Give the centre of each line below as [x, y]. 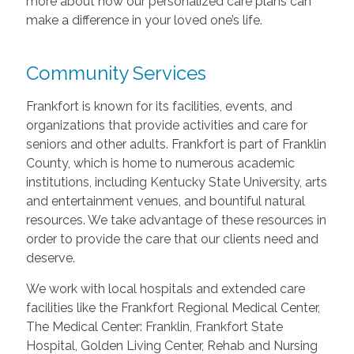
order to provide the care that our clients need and [172, 239]
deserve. [53, 258]
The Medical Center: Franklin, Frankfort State [154, 327]
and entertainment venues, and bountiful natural [165, 201]
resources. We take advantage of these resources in [176, 220]
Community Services [116, 73]
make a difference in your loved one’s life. [144, 21]
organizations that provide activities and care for [166, 126]
